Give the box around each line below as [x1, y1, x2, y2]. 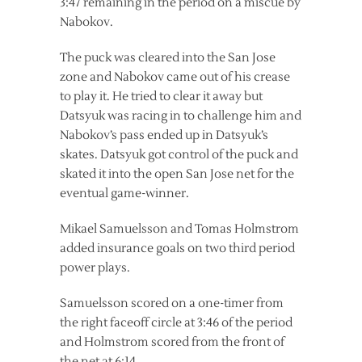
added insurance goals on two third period [60, 241, 295, 256]
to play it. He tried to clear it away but [60, 89, 263, 104]
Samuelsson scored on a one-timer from [60, 296, 284, 311]
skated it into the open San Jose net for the [60, 166, 294, 182]
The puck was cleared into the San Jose [60, 50, 276, 65]
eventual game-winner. [60, 186, 189, 201]
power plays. [60, 260, 130, 276]
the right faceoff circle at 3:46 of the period [60, 315, 293, 330]
